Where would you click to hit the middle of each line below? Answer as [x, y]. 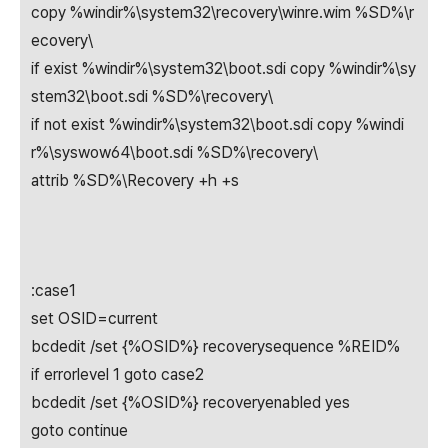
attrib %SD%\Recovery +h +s [135, 180]
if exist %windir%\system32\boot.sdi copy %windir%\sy [223, 68]
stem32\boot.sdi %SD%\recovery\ [152, 96]
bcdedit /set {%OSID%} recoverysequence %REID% [215, 346]
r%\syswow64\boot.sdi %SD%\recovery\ [174, 152]
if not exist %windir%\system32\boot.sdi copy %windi [217, 124]
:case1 [53, 290]
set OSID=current [94, 318]
